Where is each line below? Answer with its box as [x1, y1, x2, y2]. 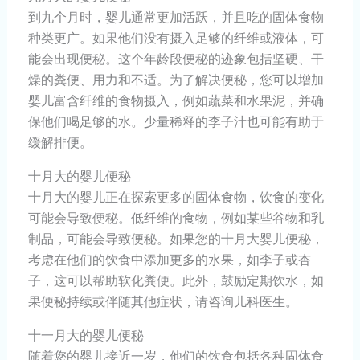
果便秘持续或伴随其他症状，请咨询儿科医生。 [27, 292, 298, 311]
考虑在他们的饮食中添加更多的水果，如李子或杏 [27, 251, 311, 269]
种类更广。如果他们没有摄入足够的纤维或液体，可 [27, 29, 324, 47]
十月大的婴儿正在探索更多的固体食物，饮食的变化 [27, 188, 324, 207]
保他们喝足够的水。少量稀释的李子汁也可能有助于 [27, 112, 324, 131]
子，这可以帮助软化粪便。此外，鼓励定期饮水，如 [27, 272, 324, 290]
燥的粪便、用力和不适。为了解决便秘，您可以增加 [27, 71, 324, 89]
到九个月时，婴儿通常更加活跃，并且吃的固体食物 [27, 8, 324, 27]
